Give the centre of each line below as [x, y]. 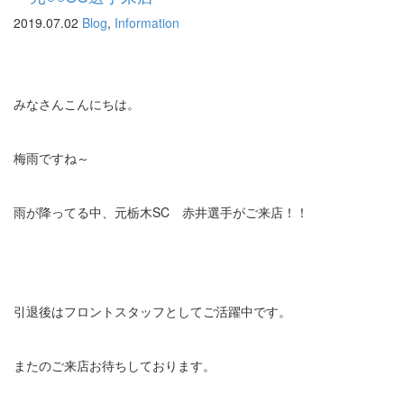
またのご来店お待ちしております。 [115, 365]
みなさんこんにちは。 [77, 104]
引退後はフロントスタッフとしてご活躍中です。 [152, 311]
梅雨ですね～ [51, 158]
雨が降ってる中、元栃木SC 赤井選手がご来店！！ [161, 212]
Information [147, 23]
